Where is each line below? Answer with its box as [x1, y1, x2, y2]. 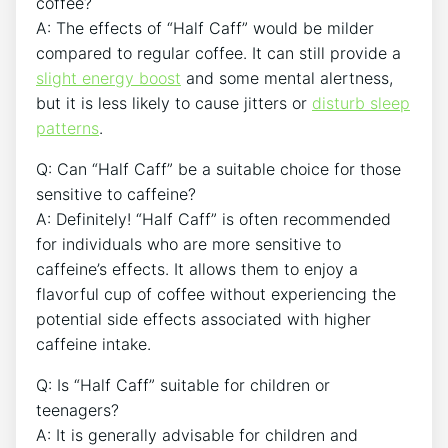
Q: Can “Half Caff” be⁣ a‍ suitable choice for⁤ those [36, 159, 401, 180]
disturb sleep [312, 93, 410, 114]
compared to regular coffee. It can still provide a [36, 43, 401, 64]
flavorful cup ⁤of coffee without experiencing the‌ [36, 284, 396, 305]
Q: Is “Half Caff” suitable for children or [36, 375, 330, 396]
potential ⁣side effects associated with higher [36, 309, 371, 330]
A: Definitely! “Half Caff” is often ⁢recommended [36, 209, 391, 230]
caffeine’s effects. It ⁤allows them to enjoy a [36, 259, 358, 280]
